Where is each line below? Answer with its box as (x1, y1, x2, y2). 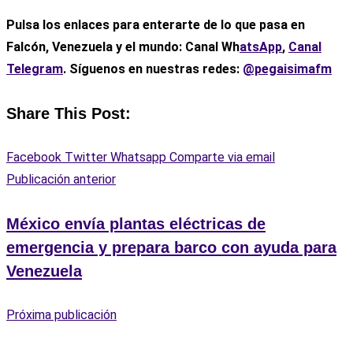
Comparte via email (169, 150, 275, 165)
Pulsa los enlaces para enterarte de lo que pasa (6, 17, 288, 33)
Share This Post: (6, 105, 131, 123)
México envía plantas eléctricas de (6, 214, 266, 232)
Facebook (6, 150, 61, 165)
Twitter (65, 150, 107, 165)
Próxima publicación (6, 307, 117, 322)
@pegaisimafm (243, 61, 332, 77)
